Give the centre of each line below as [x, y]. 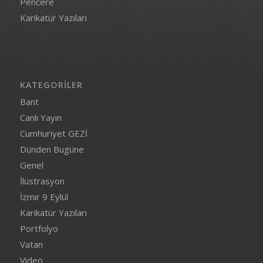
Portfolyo [39, 228]
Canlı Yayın [41, 117]
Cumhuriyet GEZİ [53, 133]
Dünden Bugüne [52, 149]
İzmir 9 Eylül [44, 196]
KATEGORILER [51, 85]
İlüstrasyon [42, 181]
